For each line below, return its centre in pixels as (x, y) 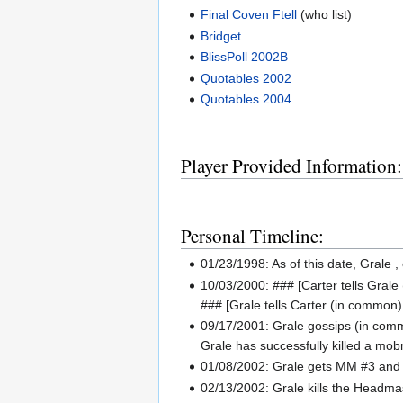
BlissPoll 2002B (245, 57)
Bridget (221, 36)
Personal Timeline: (252, 235)
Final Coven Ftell (249, 15)
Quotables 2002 (246, 78)
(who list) (325, 15)
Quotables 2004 (246, 99)
